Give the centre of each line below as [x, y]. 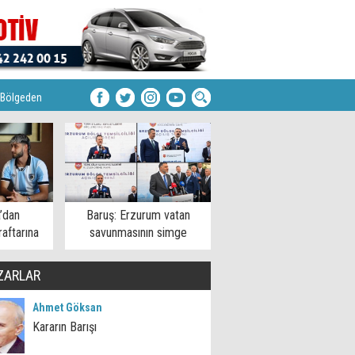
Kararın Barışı [65, 327]
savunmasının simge [138, 233]
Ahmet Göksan [67, 307]
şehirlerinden [138, 250]
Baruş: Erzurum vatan [138, 215]
